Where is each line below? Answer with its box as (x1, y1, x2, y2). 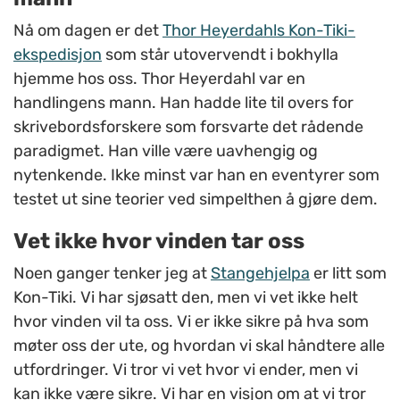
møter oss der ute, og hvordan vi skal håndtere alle (13, 336, 385, 356)
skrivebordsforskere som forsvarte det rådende (13, 117, 363, 137)
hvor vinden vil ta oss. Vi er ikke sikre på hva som (13, 312, 369, 332)
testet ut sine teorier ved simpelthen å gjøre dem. (13, 189, 378, 210)
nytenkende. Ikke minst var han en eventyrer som (13, 165, 379, 186)
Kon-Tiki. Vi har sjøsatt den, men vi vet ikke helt (13, 287, 358, 308)
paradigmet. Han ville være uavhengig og (13, 141, 318, 162)
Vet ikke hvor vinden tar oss (13, 229, 304, 254)
